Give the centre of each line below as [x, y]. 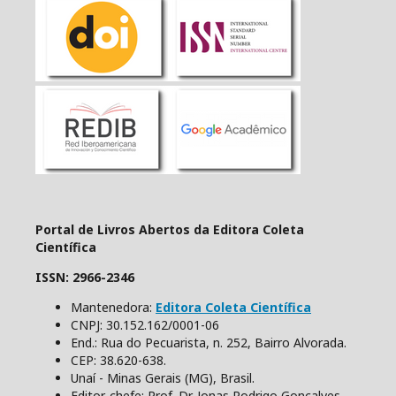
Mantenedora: [113, 307]
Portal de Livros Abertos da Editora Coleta [170, 229]
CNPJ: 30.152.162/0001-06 [145, 324]
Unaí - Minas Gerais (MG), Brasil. [164, 377]
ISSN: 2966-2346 [85, 277]
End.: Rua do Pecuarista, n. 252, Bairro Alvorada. [209, 342]
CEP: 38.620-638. [118, 360]
